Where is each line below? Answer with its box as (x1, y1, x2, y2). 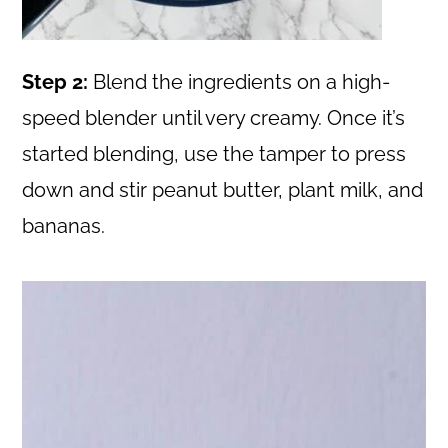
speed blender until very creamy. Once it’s (22, 106, 406, 131)
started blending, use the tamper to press (22, 142, 407, 167)
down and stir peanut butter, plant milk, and (22, 178, 424, 203)
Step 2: (22, 70, 89, 95)
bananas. (22, 214, 106, 239)
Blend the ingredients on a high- (88, 70, 391, 95)
